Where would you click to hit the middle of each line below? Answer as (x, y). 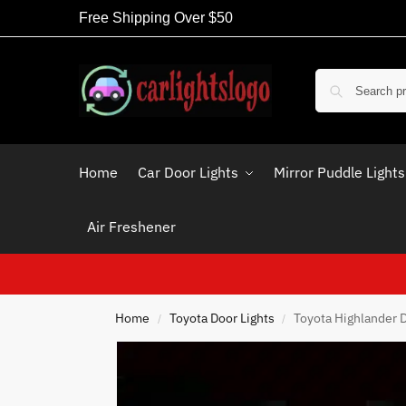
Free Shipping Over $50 (156, 18)
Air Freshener (131, 227)
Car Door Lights (188, 172)
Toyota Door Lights (222, 318)
